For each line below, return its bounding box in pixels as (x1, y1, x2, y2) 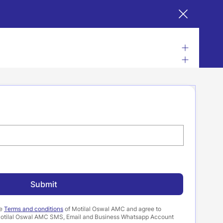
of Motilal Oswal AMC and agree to (63, 205, 161, 213)
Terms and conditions (4, 205, 63, 213)
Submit (30, 179, 57, 189)
